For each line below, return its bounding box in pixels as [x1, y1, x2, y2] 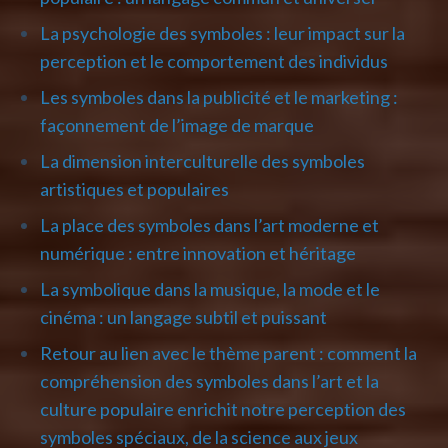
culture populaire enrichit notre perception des [40, 397, 406, 420]
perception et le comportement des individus [40, 49, 388, 72]
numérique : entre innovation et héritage [40, 241, 356, 264]
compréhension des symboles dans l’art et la [40, 369, 379, 392]
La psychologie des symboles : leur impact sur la [40, 21, 405, 44]
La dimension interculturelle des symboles [40, 149, 365, 172]
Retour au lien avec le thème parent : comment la [40, 341, 417, 364]
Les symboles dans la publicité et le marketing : [40, 85, 398, 108]
